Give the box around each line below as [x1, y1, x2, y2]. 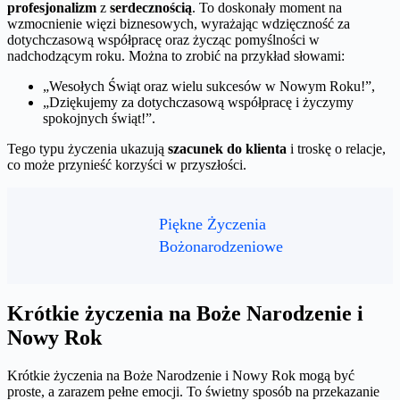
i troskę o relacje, [287, 141, 386, 157]
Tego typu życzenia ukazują [7, 141, 168, 157]
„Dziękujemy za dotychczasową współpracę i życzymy [43, 95, 354, 111]
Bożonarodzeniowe [159, 237, 283, 256]
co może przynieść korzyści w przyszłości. [7, 157, 246, 173]
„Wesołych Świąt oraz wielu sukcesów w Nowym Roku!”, [43, 79, 375, 95]
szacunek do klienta [168, 141, 287, 157]
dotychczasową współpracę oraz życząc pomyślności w [7, 32, 320, 48]
